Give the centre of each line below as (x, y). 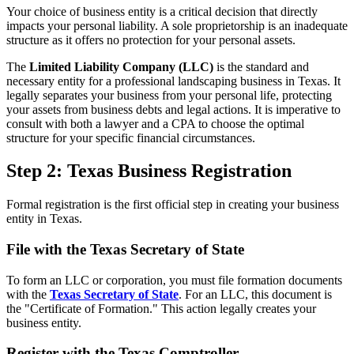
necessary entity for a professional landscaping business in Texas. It (173, 81)
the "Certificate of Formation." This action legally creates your (161, 308)
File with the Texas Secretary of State (125, 250)
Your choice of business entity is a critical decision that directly (162, 11)
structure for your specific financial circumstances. (131, 137)
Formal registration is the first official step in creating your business (173, 205)
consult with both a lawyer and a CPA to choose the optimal (155, 123)
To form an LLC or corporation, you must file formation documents (174, 280)
